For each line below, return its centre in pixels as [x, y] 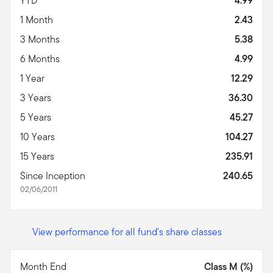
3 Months [41, 39]
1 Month [38, 19]
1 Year [34, 78]
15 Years [38, 156]
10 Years [39, 136]
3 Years [37, 97]
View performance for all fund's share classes [127, 232]
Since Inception [54, 175]
